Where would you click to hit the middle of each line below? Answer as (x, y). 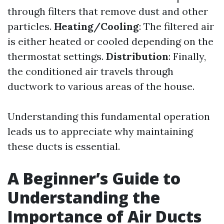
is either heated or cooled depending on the (110, 41)
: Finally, (187, 56)
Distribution (137, 56)
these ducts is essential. (64, 146)
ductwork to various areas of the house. (101, 86)
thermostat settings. (57, 56)
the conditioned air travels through (90, 71)
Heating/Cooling (96, 26)
